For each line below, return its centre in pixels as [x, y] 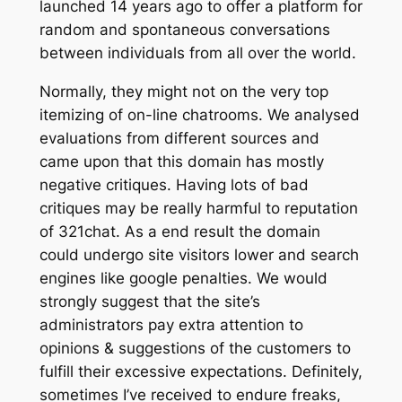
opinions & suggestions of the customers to [195, 349]
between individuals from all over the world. [197, 53]
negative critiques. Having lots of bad [174, 185]
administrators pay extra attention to [171, 325]
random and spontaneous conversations [184, 30]
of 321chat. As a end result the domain [179, 232]
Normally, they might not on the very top [184, 92]
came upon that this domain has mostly [181, 162]
